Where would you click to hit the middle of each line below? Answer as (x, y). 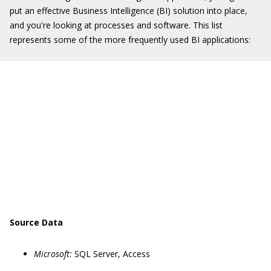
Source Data (36, 222)
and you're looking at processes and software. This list (116, 25)
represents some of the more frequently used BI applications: (130, 40)
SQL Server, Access (112, 254)
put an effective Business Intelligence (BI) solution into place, (129, 11)
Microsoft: (54, 254)
